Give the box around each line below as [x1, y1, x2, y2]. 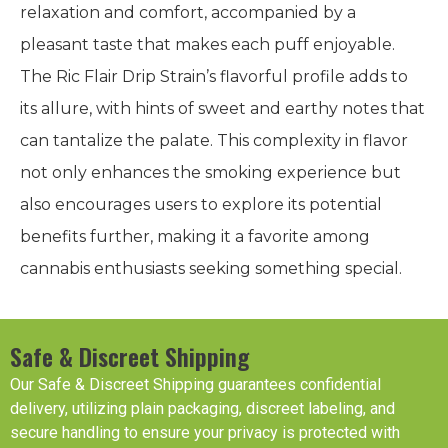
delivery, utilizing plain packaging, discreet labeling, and [10, 399, 395, 419]
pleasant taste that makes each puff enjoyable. [20, 34, 395, 54]
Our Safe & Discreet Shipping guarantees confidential [10, 375, 381, 395]
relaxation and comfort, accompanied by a [20, 2, 356, 22]
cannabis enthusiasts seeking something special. [20, 258, 402, 278]
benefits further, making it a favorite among [20, 226, 370, 246]
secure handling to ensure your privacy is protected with [10, 423, 400, 443]
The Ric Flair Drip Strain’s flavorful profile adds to [20, 66, 408, 86]
